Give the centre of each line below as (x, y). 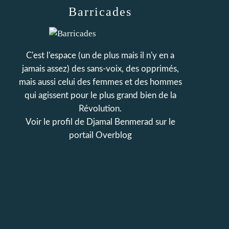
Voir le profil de (56, 122)
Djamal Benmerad (121, 122)
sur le (165, 122)
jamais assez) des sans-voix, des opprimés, (100, 69)
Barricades (100, 12)
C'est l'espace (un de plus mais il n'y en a (100, 55)
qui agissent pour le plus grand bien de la (100, 95)
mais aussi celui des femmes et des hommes (100, 82)
